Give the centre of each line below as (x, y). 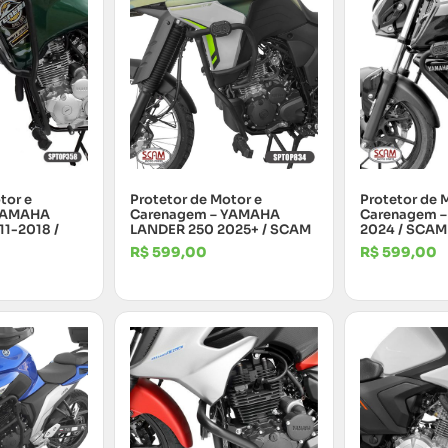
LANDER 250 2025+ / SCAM (220, 229)
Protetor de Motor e (196, 199)
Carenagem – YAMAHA (205, 214)
